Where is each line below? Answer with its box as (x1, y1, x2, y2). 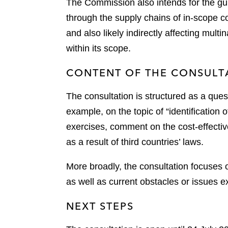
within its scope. (66, 43, 133, 53)
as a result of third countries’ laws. (66, 136, 204, 147)
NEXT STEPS (66, 199, 134, 212)
